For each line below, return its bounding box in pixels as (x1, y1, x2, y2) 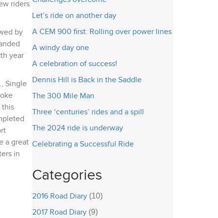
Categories (32, 166, 102, 184)
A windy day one (32, 43, 89, 53)
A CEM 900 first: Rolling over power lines (32, 27, 172, 36)
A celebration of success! (32, 59, 117, 69)
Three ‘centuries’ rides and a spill (32, 108, 144, 117)
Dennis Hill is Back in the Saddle (32, 75, 142, 85)
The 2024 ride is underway (32, 124, 123, 133)
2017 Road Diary (32, 208, 87, 217)
